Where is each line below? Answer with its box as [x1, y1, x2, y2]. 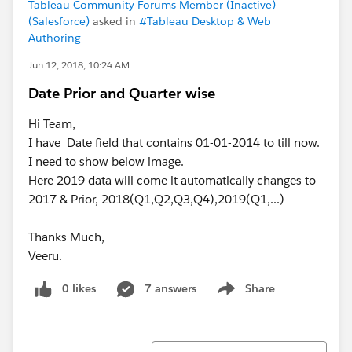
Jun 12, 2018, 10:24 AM [28, 58, 130, 71]
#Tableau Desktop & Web [139, 14, 271, 28]
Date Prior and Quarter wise [28, 84, 215, 102]
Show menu [212, 289, 276, 304]
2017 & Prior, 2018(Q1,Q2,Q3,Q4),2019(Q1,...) [28, 192, 284, 207]
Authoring [28, 31, 81, 45]
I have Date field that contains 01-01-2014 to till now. [28, 135, 320, 150]
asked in [90, 14, 139, 28]
